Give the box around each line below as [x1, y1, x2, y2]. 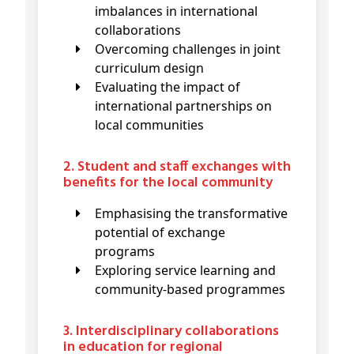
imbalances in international [95, 2, 258, 21]
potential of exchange [95, 224, 225, 242]
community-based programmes [95, 281, 285, 299]
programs [95, 243, 158, 261]
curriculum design [95, 59, 204, 77]
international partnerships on [95, 97, 272, 115]
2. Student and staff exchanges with [63, 156, 74, 179]
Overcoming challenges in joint [95, 40, 105, 58]
